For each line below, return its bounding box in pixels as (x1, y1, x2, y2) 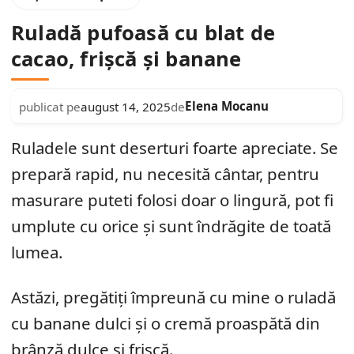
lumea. (11, 241, 62, 263)
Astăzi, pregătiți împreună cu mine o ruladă (11, 286, 336, 308)
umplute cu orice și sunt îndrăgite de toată (11, 215, 331, 237)
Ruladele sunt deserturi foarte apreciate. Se (11, 137, 338, 159)
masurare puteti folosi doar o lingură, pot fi (11, 189, 333, 211)
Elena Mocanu (185, 98, 269, 114)
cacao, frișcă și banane (11, 45, 242, 73)
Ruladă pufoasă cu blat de (11, 19, 276, 47)
